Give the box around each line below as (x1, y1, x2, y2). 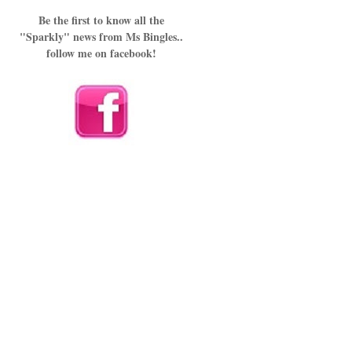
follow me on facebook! (46, 45, 156, 62)
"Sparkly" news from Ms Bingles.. (19, 28, 183, 46)
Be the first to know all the (38, 12, 164, 29)
